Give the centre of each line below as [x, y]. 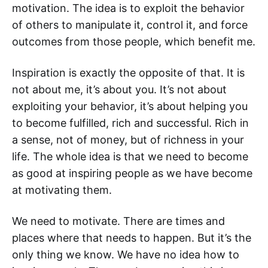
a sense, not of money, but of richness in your [128, 140]
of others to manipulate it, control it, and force [130, 25]
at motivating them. [62, 190]
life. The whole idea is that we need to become [130, 156]
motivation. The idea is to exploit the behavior [128, 8]
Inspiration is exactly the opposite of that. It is [128, 73]
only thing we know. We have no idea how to [126, 255]
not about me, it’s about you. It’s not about [119, 89]
